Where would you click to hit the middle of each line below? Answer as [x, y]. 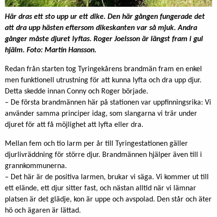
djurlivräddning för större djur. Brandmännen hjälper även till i [103, 155]
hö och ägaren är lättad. [43, 210]
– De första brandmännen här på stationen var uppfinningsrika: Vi [108, 102]
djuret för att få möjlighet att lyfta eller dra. [74, 125]
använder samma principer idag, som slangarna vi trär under [101, 114]
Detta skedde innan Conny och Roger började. [77, 91]
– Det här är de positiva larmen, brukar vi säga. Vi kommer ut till [107, 177]
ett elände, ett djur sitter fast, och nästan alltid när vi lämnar [101, 188]
